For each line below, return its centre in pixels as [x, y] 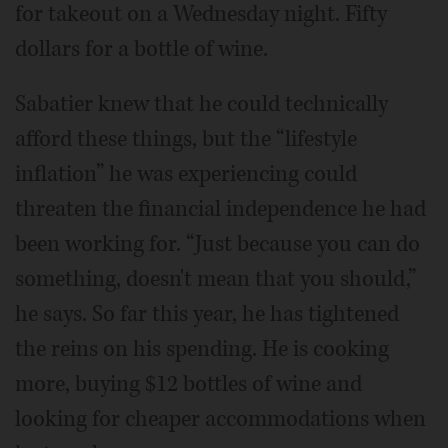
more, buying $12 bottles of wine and [188, 383]
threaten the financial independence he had [220, 208]
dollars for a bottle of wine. [141, 48]
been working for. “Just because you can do [217, 243]
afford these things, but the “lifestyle [186, 138]
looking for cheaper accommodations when [220, 418]
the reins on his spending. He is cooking [202, 348]
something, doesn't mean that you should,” [215, 278]
